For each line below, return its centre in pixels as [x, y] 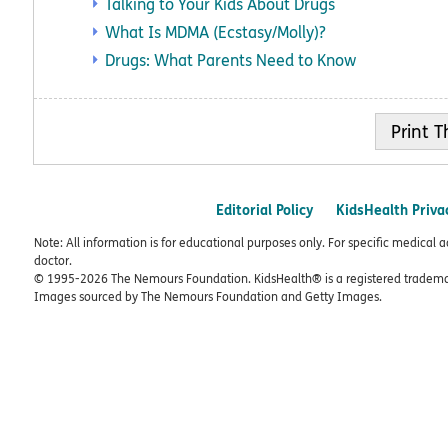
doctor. [53, 261]
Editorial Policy [264, 209]
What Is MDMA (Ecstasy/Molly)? [215, 32]
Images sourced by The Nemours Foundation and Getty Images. [208, 297]
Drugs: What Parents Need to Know [230, 60]
